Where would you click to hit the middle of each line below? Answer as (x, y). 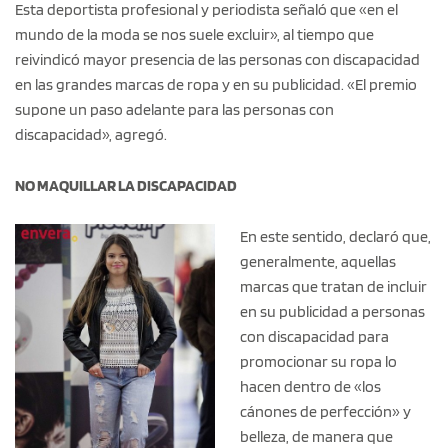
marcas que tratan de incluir (334, 287)
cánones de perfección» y (326, 412)
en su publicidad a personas (333, 312)
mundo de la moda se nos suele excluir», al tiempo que (194, 35)
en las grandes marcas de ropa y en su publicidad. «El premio (216, 85)
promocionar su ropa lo (319, 362)
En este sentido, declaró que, (336, 237)
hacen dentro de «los (311, 387)
